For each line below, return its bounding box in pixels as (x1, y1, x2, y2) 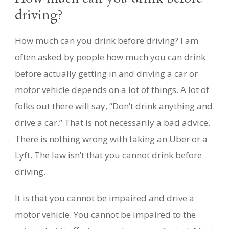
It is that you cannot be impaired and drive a (15, 192, 194, 204)
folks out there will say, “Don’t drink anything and (15, 100, 213, 112)
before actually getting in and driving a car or (15, 67, 198, 79)
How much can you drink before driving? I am (15, 34, 198, 47)
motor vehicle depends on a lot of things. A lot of (15, 83, 209, 96)
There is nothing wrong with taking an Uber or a (15, 132, 208, 145)
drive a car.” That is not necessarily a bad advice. (15, 116, 210, 128)
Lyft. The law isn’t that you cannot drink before (15, 149, 202, 161)
